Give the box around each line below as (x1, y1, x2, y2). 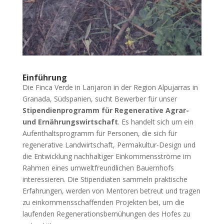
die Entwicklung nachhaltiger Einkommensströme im (22, 151, 191, 161)
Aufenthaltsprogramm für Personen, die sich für (22, 128, 177, 138)
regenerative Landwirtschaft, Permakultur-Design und (22, 139, 195, 149)
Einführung (22, 71, 67, 83)
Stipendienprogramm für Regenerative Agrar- (22, 105, 189, 115)
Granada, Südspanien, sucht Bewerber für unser (22, 93, 177, 103)
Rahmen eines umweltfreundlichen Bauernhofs (22, 162, 174, 172)
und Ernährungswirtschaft (22, 116, 118, 126)
